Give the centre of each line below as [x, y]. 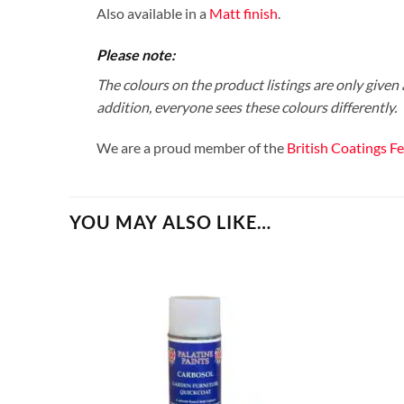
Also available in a [153, 13]
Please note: [136, 54]
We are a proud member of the [192, 148]
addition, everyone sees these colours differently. [247, 106]
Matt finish [243, 13]
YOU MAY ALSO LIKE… [170, 221]
